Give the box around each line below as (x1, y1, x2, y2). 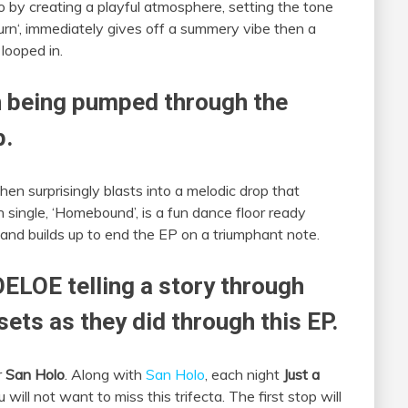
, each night (205, 365, 283, 384)
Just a (283, 365, 320, 384)
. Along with (65, 365, 146, 384)
